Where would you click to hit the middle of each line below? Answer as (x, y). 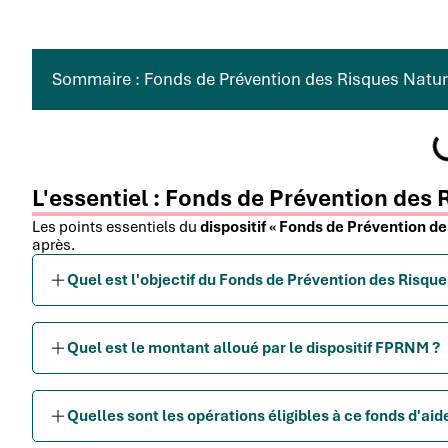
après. (54, 245)
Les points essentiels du (116, 227)
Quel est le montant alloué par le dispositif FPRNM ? (253, 348)
